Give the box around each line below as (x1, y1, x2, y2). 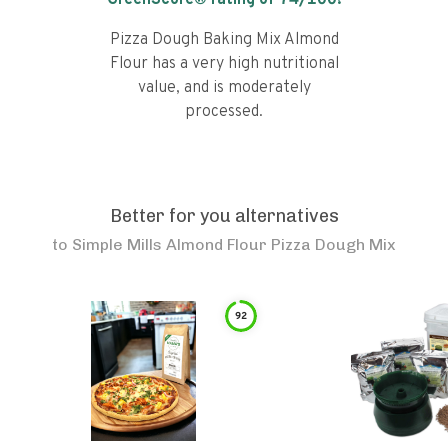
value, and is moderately (137, 78, 311, 98)
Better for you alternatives (109, 205, 339, 227)
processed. (185, 102, 263, 122)
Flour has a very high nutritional (109, 54, 339, 74)
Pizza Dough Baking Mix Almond (109, 30, 339, 50)
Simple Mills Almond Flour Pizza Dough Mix (72, 235, 396, 254)
